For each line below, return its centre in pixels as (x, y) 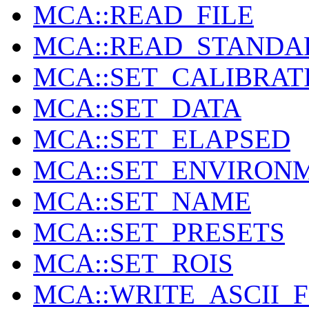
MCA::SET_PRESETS (159, 232)
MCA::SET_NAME (142, 201)
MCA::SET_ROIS (133, 263)
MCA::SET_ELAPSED (162, 139)
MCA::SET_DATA (137, 108)
